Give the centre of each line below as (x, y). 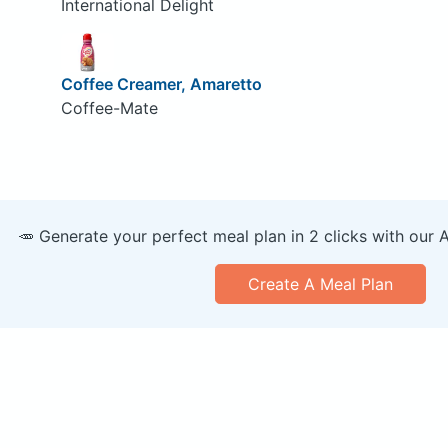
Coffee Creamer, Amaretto (161, 84)
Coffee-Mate (109, 108)
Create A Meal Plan (320, 284)
